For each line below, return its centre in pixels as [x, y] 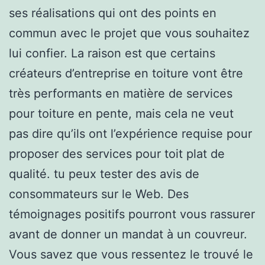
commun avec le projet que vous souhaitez [129, 33]
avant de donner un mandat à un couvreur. [128, 234]
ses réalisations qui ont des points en [113, 13]
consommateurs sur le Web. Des [99, 194]
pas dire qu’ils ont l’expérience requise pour [130, 133]
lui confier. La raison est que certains [112, 53]
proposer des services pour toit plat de [117, 153]
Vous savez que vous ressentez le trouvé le [131, 254]
